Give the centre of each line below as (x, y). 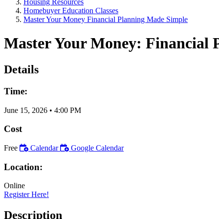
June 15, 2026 (26, 110)
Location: (23, 167)
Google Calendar (97, 148)
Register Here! (26, 195)
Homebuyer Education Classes (71, 11)
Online (14, 186)
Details (21, 69)
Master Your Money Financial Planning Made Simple (106, 19)
